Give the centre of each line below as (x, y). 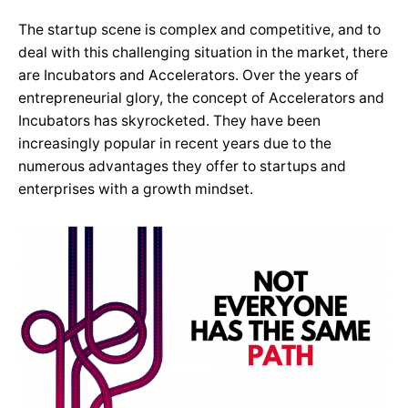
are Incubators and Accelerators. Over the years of (189, 75)
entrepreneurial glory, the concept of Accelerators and (201, 98)
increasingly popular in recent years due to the (175, 143)
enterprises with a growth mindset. (138, 189)
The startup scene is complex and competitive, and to (199, 30)
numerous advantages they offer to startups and (182, 166)
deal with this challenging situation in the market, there (203, 52)
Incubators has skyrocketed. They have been (169, 121)
